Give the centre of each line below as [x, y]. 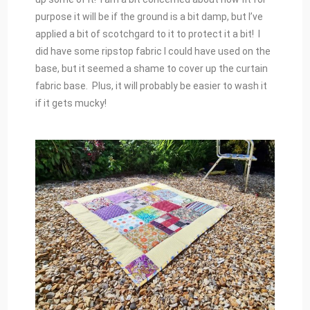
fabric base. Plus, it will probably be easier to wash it [152, 86]
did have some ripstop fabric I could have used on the [153, 52]
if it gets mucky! [71, 103]
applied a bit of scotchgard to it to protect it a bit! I [148, 34]
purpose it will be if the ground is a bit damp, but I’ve [149, 17]
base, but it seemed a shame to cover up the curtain [152, 69]
